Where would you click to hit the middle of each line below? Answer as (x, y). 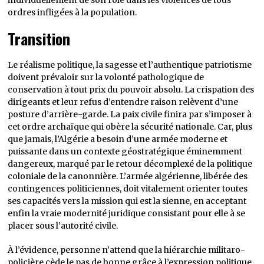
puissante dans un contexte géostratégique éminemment (125, 151)
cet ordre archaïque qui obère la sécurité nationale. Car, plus (130, 127)
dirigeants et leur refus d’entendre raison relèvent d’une (123, 102)
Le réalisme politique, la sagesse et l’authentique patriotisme (130, 65)
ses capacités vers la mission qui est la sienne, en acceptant (127, 201)
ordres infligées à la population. (72, 12)
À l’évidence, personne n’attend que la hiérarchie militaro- (127, 250)
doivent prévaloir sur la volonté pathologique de (106, 77)
